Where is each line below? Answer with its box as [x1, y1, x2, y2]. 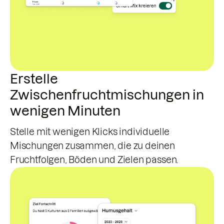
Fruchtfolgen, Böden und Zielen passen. [10, 155, 178, 165]
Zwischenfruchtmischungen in [10, 87, 204, 102]
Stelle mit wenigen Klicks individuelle [10, 127, 170, 137]
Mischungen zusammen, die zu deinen [10, 141, 175, 151]
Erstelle [10, 71, 58, 86]
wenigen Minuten [10, 103, 120, 118]
